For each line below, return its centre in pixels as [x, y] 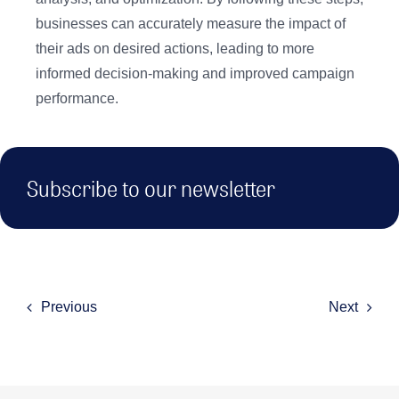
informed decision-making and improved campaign [195, 74]
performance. [77, 99]
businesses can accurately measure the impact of [191, 24]
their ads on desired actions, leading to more [175, 49]
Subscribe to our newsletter [151, 188]
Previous [69, 307]
